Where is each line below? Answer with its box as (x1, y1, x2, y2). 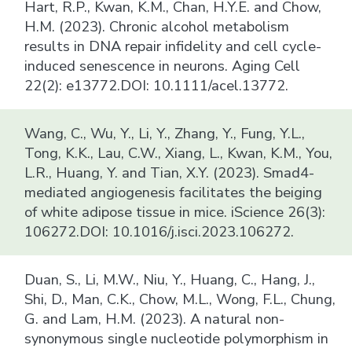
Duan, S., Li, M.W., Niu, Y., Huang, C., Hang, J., (24, 269, 316, 289)
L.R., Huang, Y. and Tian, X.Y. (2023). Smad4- (24, 162, 315, 182)
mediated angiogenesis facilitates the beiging (24, 181, 323, 202)
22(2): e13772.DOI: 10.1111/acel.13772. (24, 75, 289, 95)
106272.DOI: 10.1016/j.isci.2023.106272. (24, 221, 295, 241)
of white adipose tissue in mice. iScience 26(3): (24, 201, 326, 222)
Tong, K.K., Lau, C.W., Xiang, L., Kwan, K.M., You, (24, 142, 333, 163)
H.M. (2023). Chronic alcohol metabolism (24, 16, 290, 36)
